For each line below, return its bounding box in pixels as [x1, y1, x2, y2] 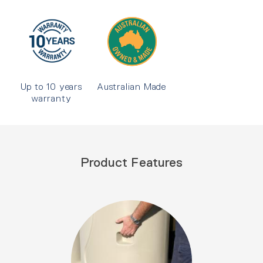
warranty [31, 93, 72, 103]
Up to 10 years [20, 81, 83, 92]
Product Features [80, 155, 183, 170]
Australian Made [96, 81, 167, 92]
